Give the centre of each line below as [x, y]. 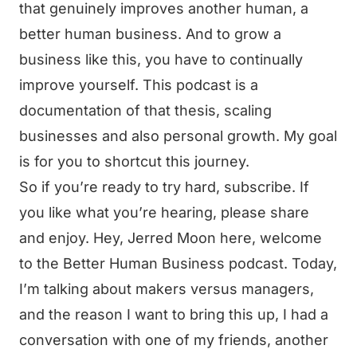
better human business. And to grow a [150, 34]
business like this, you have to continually [161, 59]
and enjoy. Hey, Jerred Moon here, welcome [171, 238]
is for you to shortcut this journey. [134, 161]
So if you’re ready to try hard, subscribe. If [164, 187]
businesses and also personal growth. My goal [178, 136]
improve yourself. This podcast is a [139, 85]
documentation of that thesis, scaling [145, 110]
